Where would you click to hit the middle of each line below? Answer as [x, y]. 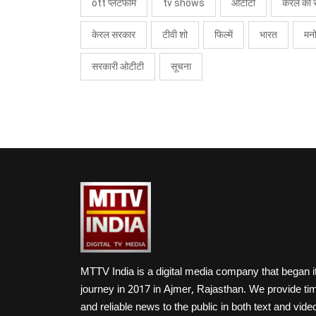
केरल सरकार [114, 35]
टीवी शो [175, 35]
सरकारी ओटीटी [118, 67]
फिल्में [224, 35]
